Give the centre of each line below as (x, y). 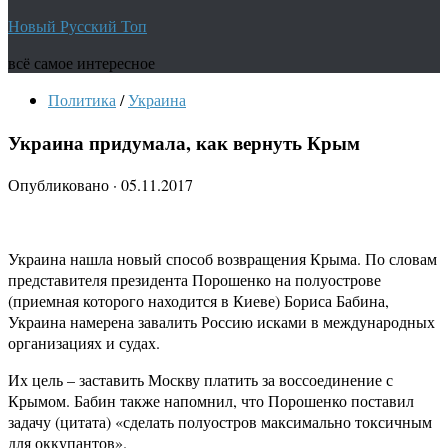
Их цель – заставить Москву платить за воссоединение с (200, 380)
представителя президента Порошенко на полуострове (194, 280)
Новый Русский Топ (77, 25)
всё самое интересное (81, 62)
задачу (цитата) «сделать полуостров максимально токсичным (220, 422)
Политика (82, 99)
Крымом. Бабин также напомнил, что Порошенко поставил (211, 401)
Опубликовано (60, 185)
